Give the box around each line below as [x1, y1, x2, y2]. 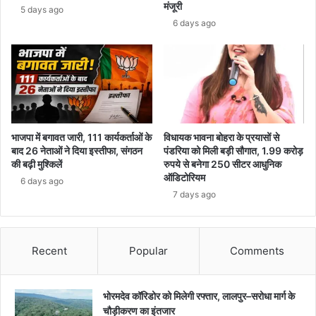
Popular [128, 244, 168, 258]
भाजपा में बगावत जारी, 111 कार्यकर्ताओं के [11, 131, 152, 144]
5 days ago [20, 4, 63, 15]
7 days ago [173, 189, 216, 200]
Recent [31, 244, 67, 258]
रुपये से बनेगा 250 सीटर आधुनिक [164, 158, 281, 171]
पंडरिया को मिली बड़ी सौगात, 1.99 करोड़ [164, 145, 303, 157]
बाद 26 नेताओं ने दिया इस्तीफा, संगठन [11, 145, 142, 157]
